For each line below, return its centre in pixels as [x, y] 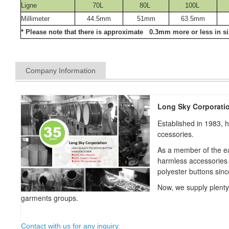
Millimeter [35, 18]
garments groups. [50, 198]
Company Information [61, 70]
